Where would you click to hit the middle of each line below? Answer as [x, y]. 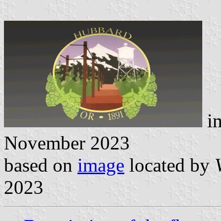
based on [41, 165]
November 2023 [67, 143]
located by [169, 165]
